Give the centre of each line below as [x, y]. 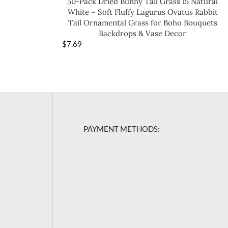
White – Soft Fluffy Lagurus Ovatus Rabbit [142, 12]
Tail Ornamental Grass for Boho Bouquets [142, 22]
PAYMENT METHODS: [122, 129]
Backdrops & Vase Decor [142, 33]
